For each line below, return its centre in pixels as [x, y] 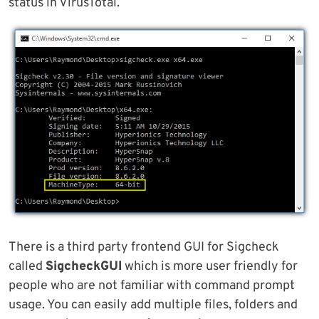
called [27, 266]
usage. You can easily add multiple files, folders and [153, 305]
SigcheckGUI [84, 266]
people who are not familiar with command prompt [152, 286]
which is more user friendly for [210, 266]
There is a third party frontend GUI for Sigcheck [144, 247]
